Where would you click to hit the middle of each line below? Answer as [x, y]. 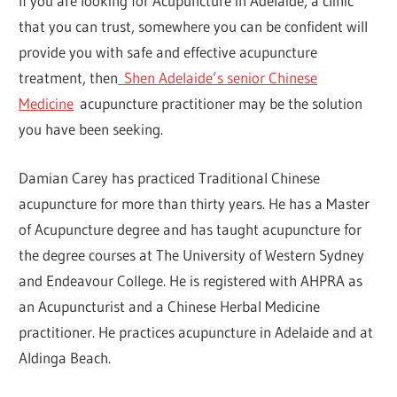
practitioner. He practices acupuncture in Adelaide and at [196, 331]
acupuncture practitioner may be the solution [218, 104]
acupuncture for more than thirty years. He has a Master [195, 203]
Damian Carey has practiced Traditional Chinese [170, 177]
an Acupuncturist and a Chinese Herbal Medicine [170, 306]
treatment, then [69, 78]
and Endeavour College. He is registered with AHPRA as [191, 280]
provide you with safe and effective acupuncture [168, 52]
